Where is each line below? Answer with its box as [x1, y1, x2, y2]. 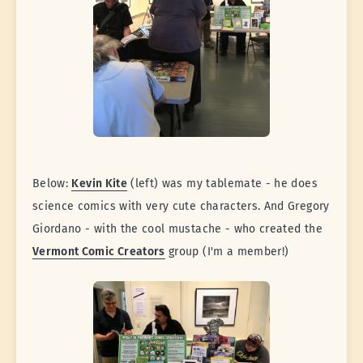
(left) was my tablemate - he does [126, 177, 318, 190]
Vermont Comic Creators [32, 245, 165, 258]
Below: [32, 177, 72, 190]
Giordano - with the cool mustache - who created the [32, 222, 322, 236]
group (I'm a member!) [164, 245, 289, 258]
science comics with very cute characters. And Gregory [32, 199, 330, 213]
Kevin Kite [71, 177, 127, 190]
